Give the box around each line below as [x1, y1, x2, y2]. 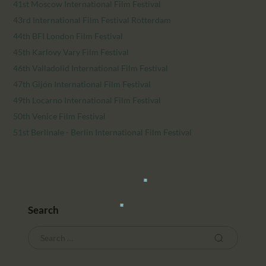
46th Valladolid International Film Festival [13, 62, 169, 73]
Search [28, 203, 59, 216]
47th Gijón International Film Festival [13, 78, 151, 89]
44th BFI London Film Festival [13, 30, 123, 41]
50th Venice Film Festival [13, 110, 106, 121]
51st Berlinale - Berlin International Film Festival [13, 126, 192, 137]
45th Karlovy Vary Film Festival [13, 46, 129, 57]
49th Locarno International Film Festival [13, 94, 161, 105]
